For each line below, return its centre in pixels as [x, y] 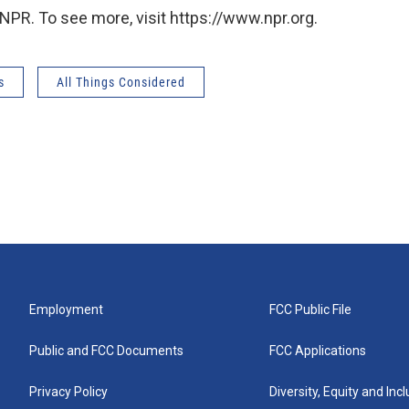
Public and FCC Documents [106, 351]
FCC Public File [311, 309]
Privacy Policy [68, 392]
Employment [66, 309]
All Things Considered [121, 82]
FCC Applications [318, 351]
